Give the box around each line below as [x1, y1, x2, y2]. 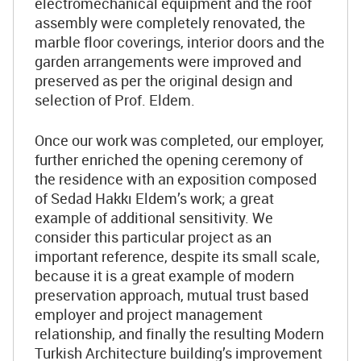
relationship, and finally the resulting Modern [35, 324, 324, 344]
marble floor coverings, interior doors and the [35, 32, 325, 52]
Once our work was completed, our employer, [35, 131, 324, 151]
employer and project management [35, 305, 263, 325]
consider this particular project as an [35, 227, 272, 247]
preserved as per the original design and [35, 71, 293, 91]
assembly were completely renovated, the [35, 13, 305, 33]
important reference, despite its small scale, [35, 247, 320, 267]
